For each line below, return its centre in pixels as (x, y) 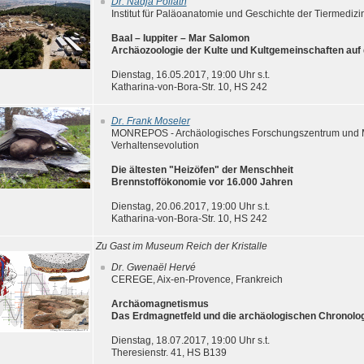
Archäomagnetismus (160, 304)
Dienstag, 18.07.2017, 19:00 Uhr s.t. (190, 340)
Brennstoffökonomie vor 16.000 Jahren (203, 182)
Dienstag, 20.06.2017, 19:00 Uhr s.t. (190, 206)
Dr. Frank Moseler (150, 121)
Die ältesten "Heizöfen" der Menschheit (202, 170)
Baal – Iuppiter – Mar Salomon (180, 38)
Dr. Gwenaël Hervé (153, 267)
